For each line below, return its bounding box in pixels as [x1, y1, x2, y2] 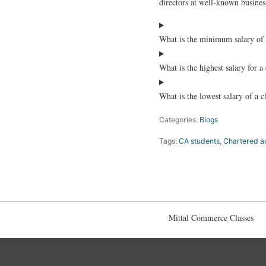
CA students [179, 137, 220, 146]
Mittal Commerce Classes [169, 212, 254, 224]
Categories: [159, 115, 199, 124]
